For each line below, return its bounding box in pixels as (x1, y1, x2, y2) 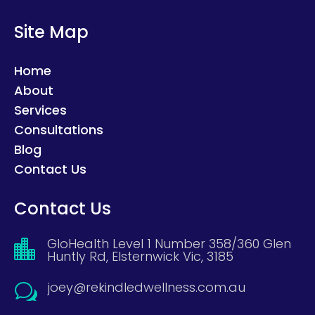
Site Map (14, 20, 89, 44)
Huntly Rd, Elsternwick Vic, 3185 (47, 247, 234, 265)
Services (14, 101, 67, 119)
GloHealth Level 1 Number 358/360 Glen (47, 234, 292, 252)
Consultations (14, 120, 103, 139)
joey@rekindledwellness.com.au (48, 278, 246, 296)
